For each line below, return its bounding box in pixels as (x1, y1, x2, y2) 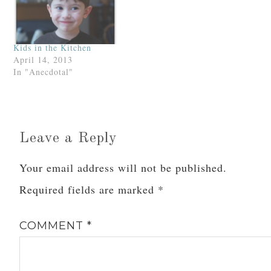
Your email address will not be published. (19, 160, 227, 175)
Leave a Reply (19, 131, 118, 146)
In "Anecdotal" (13, 66, 74, 78)
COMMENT (19, 219, 88, 233)
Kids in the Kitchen (13, 42, 92, 54)
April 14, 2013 (13, 54, 73, 66)
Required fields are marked (19, 182, 158, 197)
